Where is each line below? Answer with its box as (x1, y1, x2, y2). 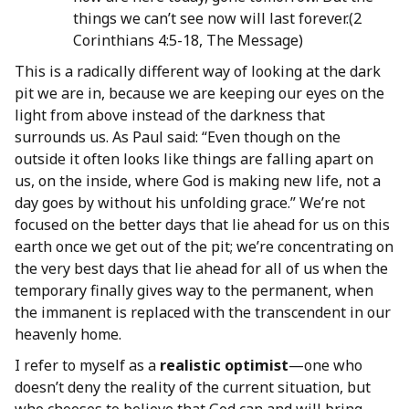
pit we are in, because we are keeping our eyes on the (15, 83, 384, 104)
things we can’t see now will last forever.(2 (73, 8, 362, 29)
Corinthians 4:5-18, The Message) (73, 30, 303, 51)
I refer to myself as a (15, 355, 160, 376)
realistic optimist (160, 355, 288, 376)
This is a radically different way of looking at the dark (15, 61, 381, 82)
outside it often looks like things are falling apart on (15, 149, 373, 170)
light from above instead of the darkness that (15, 105, 325, 126)
